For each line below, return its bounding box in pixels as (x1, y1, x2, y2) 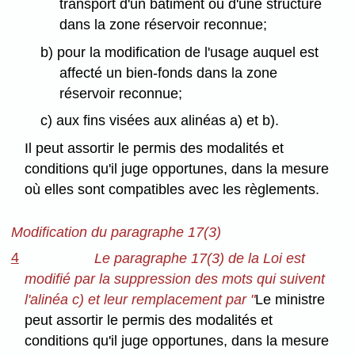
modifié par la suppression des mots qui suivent (25, 270, 326, 287)
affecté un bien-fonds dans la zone (59, 64, 278, 81)
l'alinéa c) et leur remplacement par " (25, 291, 256, 307)
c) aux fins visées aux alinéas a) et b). (40, 113, 279, 129)
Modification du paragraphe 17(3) (10, 224, 221, 241)
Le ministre (255, 291, 326, 307)
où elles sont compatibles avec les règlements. (25, 181, 320, 198)
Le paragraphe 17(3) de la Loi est (94, 250, 306, 266)
